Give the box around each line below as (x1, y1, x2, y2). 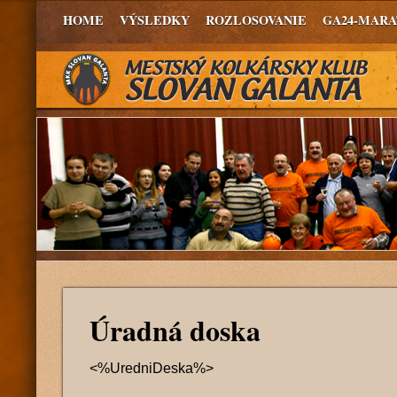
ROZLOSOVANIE (206, 11, 307, 29)
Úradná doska (90, 309, 261, 351)
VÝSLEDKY (120, 11, 190, 29)
